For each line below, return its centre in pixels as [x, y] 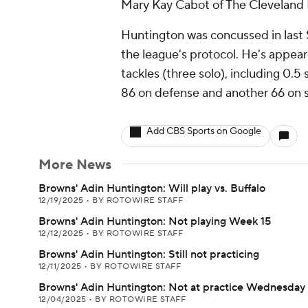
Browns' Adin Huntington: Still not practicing [149, 254]
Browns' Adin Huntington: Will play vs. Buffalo [152, 188]
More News [75, 165]
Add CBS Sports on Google [204, 131]
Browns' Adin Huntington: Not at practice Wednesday [172, 287]
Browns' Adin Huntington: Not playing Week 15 [155, 221]
